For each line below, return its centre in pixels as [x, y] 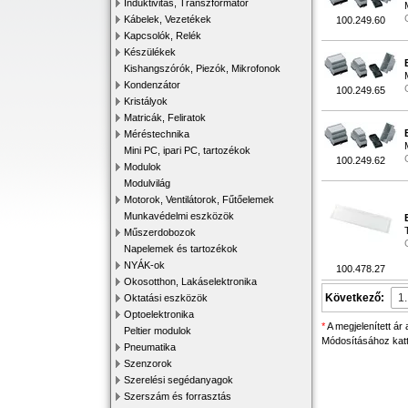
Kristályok [146, 101]
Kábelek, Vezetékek [168, 19]
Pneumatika [150, 347]
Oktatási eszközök [166, 298]
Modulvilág [147, 183]
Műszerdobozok [160, 232]
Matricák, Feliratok [165, 117]
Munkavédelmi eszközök [179, 216]
